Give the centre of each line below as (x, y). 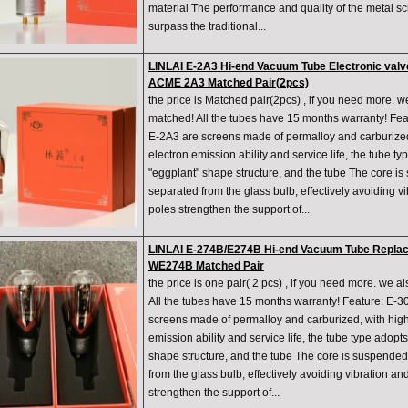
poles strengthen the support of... (229, 210)
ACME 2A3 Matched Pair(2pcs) (229, 83)
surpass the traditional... (207, 27)
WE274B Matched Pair (206, 266)
